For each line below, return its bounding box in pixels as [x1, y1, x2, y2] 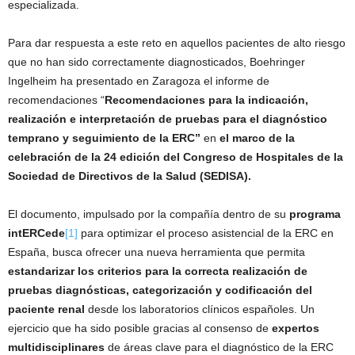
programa [289, 208, 341, 221]
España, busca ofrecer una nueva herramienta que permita [8, 246, 305, 259]
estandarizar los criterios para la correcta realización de [8, 265, 307, 278]
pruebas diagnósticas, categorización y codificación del [8, 284, 312, 297]
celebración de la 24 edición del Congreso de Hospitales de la [8, 151, 343, 164]
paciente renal [8, 303, 85, 316]
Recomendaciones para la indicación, [105, 94, 308, 107]
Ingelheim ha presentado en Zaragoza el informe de [8, 74, 269, 88]
